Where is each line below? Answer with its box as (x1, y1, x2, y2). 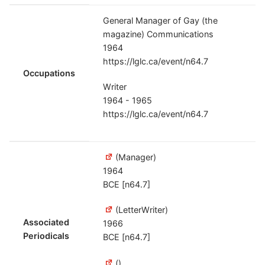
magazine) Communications (103, 29, 214, 40)
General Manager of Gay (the (103, 15, 218, 26)
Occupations (23, 68, 76, 79)
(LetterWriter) (113, 205, 169, 215)
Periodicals (23, 231, 70, 241)
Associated (23, 217, 70, 228)
